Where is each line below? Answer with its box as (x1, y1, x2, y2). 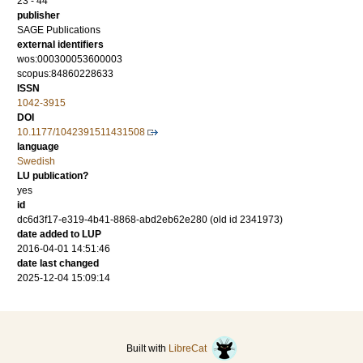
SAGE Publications (17, 24, 100, 36)
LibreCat (168, 343, 211, 355)
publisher (17, 10, 60, 22)
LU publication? (17, 170, 88, 182)
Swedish (17, 156, 55, 168)
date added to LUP (17, 228, 101, 241)
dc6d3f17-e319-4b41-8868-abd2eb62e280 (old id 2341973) (17, 214, 283, 226)
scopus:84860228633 (17, 68, 113, 80)
